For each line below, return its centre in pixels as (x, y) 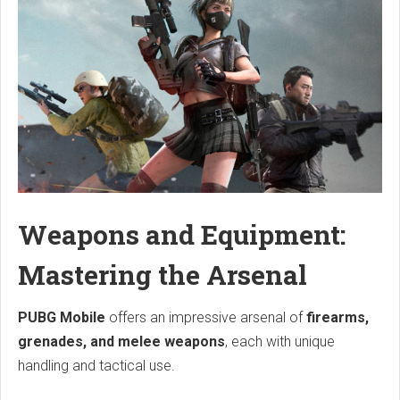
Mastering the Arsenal (162, 275)
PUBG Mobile (62, 318)
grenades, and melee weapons (121, 342)
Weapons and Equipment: (182, 235)
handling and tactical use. (96, 366)
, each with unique (280, 342)
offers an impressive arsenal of (206, 318)
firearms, (337, 318)
